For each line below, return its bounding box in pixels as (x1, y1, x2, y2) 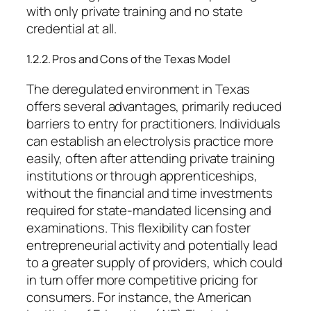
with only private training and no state (26, 2, 244, 21)
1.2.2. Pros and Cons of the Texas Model (26, 51, 231, 67)
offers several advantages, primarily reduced (26, 96, 282, 115)
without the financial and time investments (26, 183, 273, 202)
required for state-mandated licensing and (26, 201, 271, 219)
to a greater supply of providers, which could (26, 253, 283, 271)
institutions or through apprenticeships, (26, 166, 258, 185)
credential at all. (26, 19, 117, 38)
